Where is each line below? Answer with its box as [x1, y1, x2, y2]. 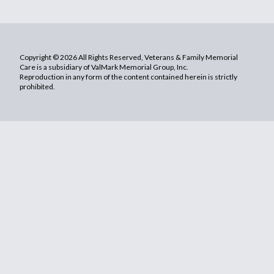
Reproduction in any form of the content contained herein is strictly [20, 72, 237, 81]
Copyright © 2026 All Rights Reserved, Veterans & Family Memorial [20, 52, 238, 62]
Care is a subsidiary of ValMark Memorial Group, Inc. [20, 62, 188, 72]
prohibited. [20, 81, 55, 91]
